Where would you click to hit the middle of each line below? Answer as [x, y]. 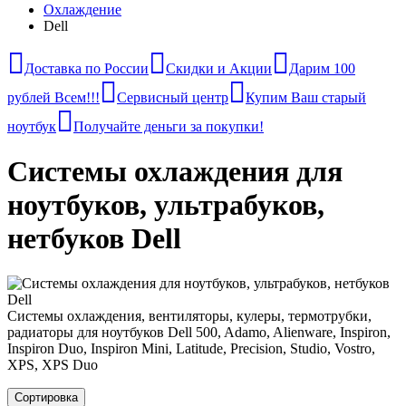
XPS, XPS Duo [53, 364]
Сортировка [46, 397]
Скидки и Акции [219, 68]
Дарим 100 [322, 68]
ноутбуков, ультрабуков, [166, 205]
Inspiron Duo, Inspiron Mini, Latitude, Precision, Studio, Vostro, [191, 348]
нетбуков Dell [94, 239]
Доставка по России [87, 68]
